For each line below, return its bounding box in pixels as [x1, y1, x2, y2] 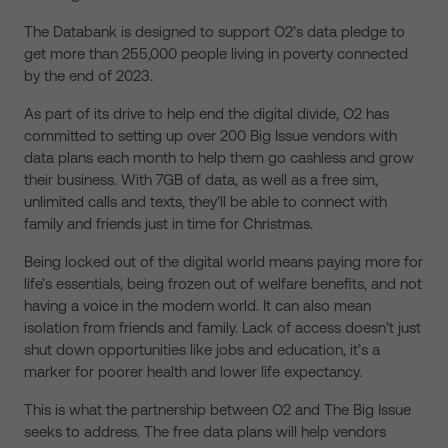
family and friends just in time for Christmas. [24, 215, 313, 232]
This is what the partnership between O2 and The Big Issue [24, 401, 411, 418]
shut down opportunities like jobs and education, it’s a [24, 341, 380, 358]
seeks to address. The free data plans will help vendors [24, 423, 386, 440]
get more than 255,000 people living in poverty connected [24, 45, 408, 62]
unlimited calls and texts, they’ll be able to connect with [24, 193, 387, 210]
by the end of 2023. [24, 67, 153, 84]
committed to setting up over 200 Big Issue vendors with [24, 127, 397, 144]
